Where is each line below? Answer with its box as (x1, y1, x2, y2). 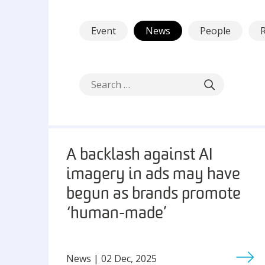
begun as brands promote (66, 186, 241, 203)
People (200, 24, 231, 37)
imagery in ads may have (66, 167, 240, 183)
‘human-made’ (66, 206, 167, 222)
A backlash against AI (66, 147, 212, 164)
